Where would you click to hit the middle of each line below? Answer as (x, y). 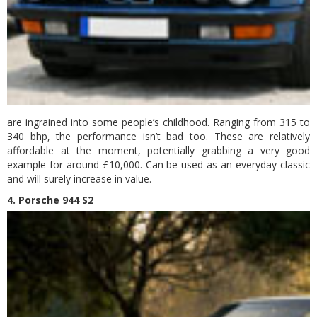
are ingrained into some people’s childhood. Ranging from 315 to (158, 122)
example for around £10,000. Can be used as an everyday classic (158, 165)
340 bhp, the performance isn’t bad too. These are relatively (158, 136)
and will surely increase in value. (79, 179)
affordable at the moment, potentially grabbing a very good (158, 150)
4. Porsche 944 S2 (50, 200)
